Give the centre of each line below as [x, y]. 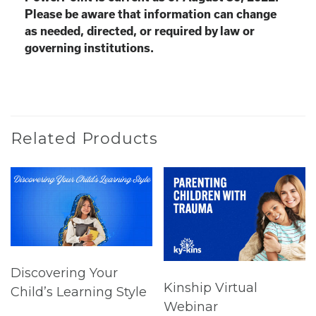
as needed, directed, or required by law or [140, 31]
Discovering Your [64, 273]
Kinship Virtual [211, 288]
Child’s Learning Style [79, 292]
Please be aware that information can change [151, 14]
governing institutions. [89, 48]
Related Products [84, 138]
